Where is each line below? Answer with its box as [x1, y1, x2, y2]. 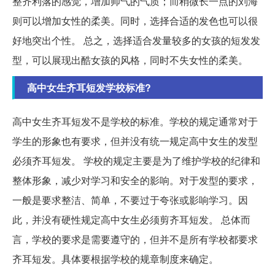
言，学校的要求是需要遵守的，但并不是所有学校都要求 [12, 231, 258, 246]
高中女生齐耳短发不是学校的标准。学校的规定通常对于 [12, 114, 258, 128]
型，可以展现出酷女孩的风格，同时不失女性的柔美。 [12, 52, 248, 67]
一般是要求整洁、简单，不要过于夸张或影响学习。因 [12, 192, 248, 207]
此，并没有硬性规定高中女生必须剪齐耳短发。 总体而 [12, 212, 250, 227]
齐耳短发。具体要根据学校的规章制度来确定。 [12, 251, 219, 266]
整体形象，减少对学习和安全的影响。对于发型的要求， [12, 172, 258, 187]
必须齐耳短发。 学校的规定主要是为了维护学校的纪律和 [12, 153, 260, 168]
